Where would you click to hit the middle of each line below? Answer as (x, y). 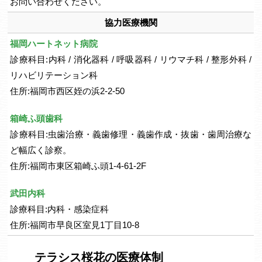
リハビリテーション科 (54, 75)
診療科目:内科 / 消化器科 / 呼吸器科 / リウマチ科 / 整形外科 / (131, 59)
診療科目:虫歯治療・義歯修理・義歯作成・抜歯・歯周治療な (131, 134)
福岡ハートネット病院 (54, 44)
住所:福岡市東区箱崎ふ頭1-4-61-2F (78, 166)
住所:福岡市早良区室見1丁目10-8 (75, 225)
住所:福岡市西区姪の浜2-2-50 (68, 91)
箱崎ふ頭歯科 (37, 118)
